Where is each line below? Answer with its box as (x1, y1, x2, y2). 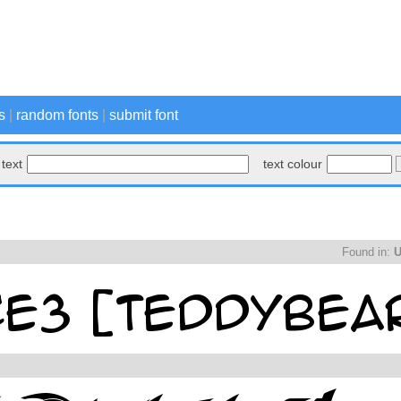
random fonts (16, 107, 98, 123)
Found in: (342, 245, 394, 260)
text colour (263, 157, 322, 171)
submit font (109, 107, 178, 123)
